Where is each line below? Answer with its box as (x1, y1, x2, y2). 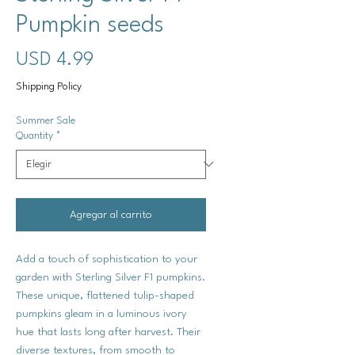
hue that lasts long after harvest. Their (16, 326, 200, 338)
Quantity (16, 130, 53, 141)
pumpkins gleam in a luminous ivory (16, 307, 187, 319)
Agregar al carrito (70, 208, 152, 220)
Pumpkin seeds (16, 13, 164, 37)
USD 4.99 (16, 50, 94, 70)
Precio (93, 49, 141, 69)
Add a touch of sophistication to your (16, 253, 197, 265)
